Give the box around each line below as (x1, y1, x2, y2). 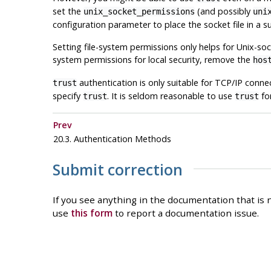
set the (52, 5, 83, 18)
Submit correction (52, 159, 183, 180)
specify (52, 90, 83, 102)
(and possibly (194, 5, 253, 18)
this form (70, 207, 113, 220)
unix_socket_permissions (83, 7, 195, 17)
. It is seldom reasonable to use (106, 90, 235, 102)
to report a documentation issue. (112, 207, 259, 220)
